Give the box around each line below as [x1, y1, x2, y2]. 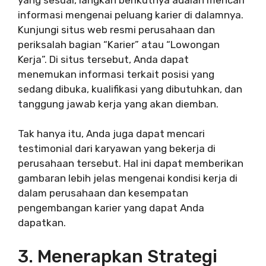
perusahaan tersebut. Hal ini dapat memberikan [18, 157, 243, 170]
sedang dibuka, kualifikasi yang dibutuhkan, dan [18, 83, 242, 95]
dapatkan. [18, 217, 66, 229]
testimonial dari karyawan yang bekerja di [18, 142, 216, 155]
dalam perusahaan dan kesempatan [18, 187, 188, 199]
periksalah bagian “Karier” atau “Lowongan [18, 38, 220, 50]
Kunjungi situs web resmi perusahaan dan [18, 23, 215, 36]
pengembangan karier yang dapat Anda [18, 202, 204, 214]
